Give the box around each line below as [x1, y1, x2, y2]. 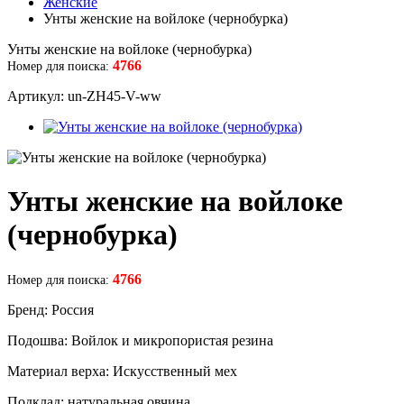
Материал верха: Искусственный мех [7, 363, 237, 379]
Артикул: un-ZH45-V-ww [7, 88, 161, 104]
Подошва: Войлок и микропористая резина [7, 332, 273, 348]
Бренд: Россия [7, 301, 94, 317]
